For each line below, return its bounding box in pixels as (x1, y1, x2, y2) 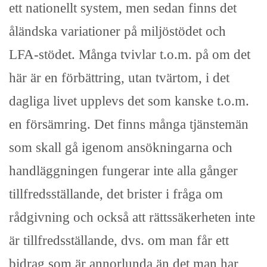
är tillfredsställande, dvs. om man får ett (9, 232, 229, 249)
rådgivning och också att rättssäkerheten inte (9, 209, 255, 225)
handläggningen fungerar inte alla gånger (9, 163, 238, 179)
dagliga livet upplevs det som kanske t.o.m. (9, 93, 249, 109)
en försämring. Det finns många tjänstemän (9, 116, 249, 132)
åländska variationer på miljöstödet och (9, 23, 226, 39)
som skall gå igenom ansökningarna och (9, 139, 232, 156)
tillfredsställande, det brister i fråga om (9, 186, 223, 202)
